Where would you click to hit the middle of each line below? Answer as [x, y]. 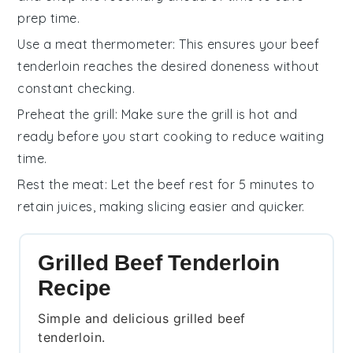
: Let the [131, 184]
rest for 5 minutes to [250, 184]
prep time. [49, 18]
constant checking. [76, 88]
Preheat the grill [66, 114]
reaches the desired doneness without [200, 66]
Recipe [75, 288]
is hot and [265, 114]
